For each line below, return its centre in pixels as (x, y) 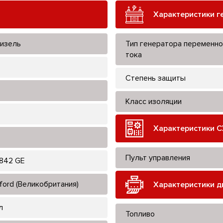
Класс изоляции (154, 101)
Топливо (140, 214)
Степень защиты (156, 78)
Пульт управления (158, 158)
